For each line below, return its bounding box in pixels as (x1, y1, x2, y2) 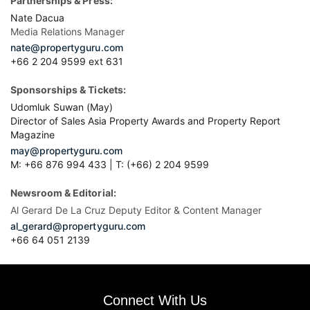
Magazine (10, 129, 55, 140)
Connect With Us (103, 293, 207, 308)
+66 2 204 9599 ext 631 (10, 55, 123, 67)
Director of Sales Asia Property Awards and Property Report (10, 115, 280, 127)
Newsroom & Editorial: (10, 187, 116, 199)
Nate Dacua (10, 12, 64, 24)
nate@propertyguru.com (10, 42, 123, 53)
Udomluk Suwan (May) (10, 101, 113, 113)
